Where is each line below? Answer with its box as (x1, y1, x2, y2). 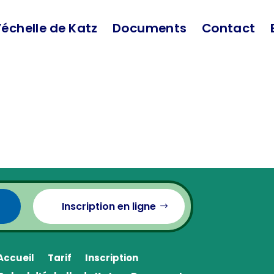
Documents (112, 19, 187, 37)
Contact (201, 19, 255, 37)
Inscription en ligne (62, 199, 156, 214)
